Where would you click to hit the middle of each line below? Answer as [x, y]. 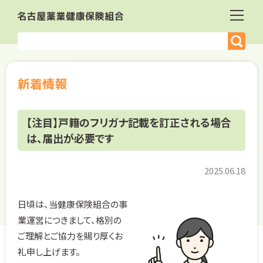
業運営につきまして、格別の [70, 220]
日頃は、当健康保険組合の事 [73, 204]
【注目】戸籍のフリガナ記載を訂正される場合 [129, 122]
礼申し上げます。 [49, 252]
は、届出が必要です [70, 138]
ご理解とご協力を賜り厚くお [70, 236]
